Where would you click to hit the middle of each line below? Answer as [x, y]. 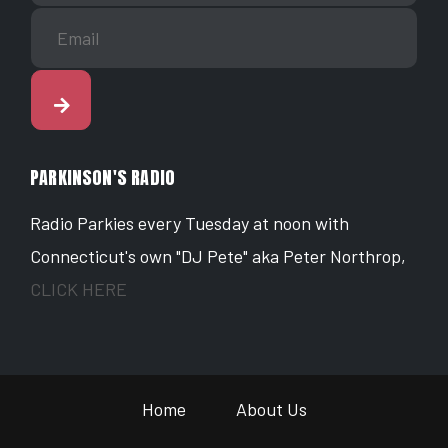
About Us [271, 409]
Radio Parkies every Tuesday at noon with [189, 223]
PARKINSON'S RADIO [103, 178]
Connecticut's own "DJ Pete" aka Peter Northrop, [218, 256]
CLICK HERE [78, 289]
